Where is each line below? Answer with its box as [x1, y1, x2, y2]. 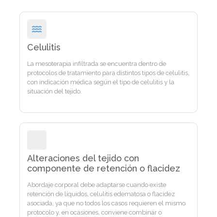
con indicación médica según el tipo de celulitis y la [27, 78, 174, 86]
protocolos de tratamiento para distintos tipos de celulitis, [27, 69, 189, 77]
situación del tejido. [27, 87, 82, 95]
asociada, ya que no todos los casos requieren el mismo [27, 200, 186, 207]
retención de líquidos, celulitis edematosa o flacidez [27, 190, 175, 198]
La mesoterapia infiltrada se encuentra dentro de [27, 60, 166, 67]
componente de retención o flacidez [27, 163, 180, 174]
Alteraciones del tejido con [27, 153, 139, 164]
